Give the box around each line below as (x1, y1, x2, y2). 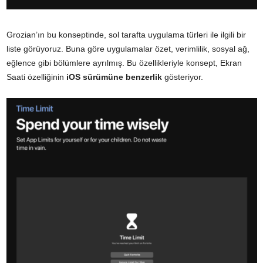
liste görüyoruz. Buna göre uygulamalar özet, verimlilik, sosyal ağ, (6, 44, 249, 54)
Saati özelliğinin (6, 72, 66, 82)
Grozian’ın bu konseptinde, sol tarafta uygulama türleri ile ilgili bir (6, 30, 246, 40)
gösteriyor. (162, 72, 203, 82)
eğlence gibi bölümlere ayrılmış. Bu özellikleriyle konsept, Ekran (6, 58, 242, 68)
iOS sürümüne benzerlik (66, 72, 162, 82)
